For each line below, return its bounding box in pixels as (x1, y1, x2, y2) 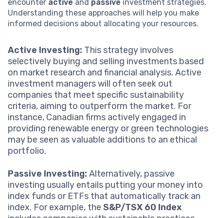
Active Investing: (8, 44, 82, 55)
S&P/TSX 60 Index (103, 201, 182, 213)
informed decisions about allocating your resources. (8, 18, 199, 28)
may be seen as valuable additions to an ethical (8, 134, 197, 145)
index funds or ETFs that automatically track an (8, 190, 200, 201)
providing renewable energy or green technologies (8, 123, 208, 134)
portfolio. (8, 145, 46, 156)
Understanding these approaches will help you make (8, 8, 199, 18)
